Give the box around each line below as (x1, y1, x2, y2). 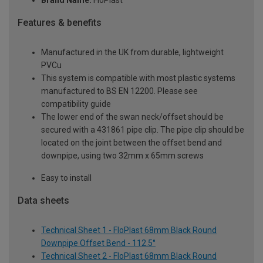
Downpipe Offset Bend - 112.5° (41, 238, 156, 248)
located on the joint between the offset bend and (41, 138, 222, 148)
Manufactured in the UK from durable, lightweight (41, 48, 224, 58)
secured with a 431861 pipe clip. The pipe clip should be (41, 125, 244, 135)
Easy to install (41, 173, 92, 183)
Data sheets (18, 195, 69, 207)
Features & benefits (18, 17, 102, 29)
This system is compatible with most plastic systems (41, 73, 235, 83)
